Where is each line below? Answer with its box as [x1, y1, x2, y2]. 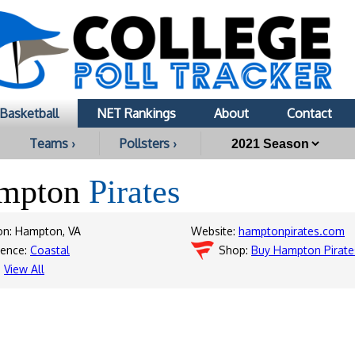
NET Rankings [97, 105, 176, 121]
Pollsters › [120, 136, 177, 151]
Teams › [29, 136, 75, 151]
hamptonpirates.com [239, 224, 345, 238]
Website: [191, 224, 239, 238]
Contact [287, 105, 332, 121]
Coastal [30, 243, 70, 257]
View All [4, 262, 44, 276]
